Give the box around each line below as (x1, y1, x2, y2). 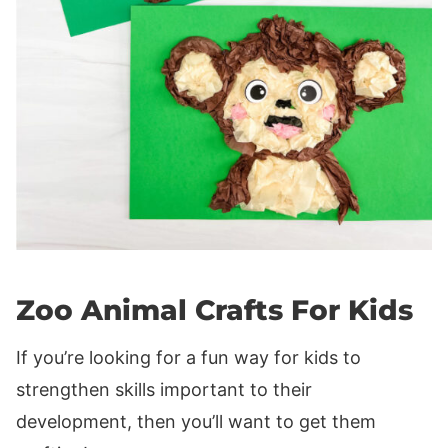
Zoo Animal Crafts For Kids (16, 293, 413, 328)
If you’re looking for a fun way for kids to (16, 347, 361, 369)
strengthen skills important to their (16, 379, 312, 401)
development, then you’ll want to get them (16, 411, 376, 433)
